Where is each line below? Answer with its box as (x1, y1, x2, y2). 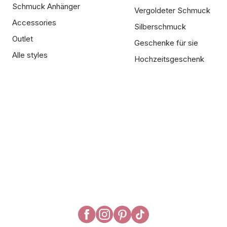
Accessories (12, 18, 56, 27)
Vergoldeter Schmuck (134, 6, 210, 15)
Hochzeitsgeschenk (134, 54, 204, 64)
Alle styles (12, 50, 48, 60)
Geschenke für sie (134, 38, 198, 48)
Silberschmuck (134, 22, 186, 31)
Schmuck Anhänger (12, 2, 80, 11)
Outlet (12, 34, 33, 44)
